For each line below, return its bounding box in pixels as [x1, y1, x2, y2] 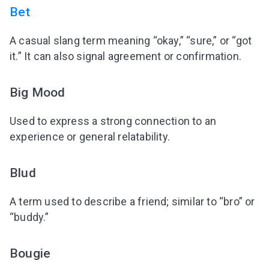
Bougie [10, 246, 51, 261]
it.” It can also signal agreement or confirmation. [10, 50, 242, 63]
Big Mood [10, 85, 65, 100]
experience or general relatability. [10, 130, 170, 144]
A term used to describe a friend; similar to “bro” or [10, 195, 255, 208]
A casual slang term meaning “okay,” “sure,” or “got [10, 34, 252, 47]
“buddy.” [10, 211, 49, 224]
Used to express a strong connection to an [10, 115, 217, 128]
